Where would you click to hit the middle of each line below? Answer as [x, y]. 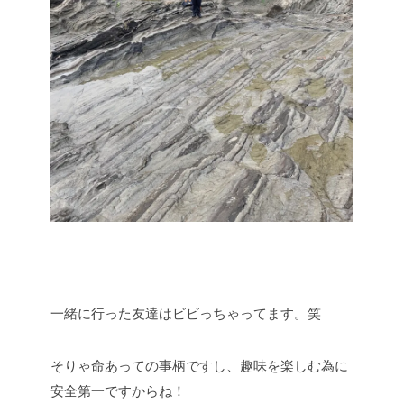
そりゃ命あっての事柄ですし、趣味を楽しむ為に [199, 366]
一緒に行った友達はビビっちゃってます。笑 [186, 313]
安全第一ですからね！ [118, 391]
